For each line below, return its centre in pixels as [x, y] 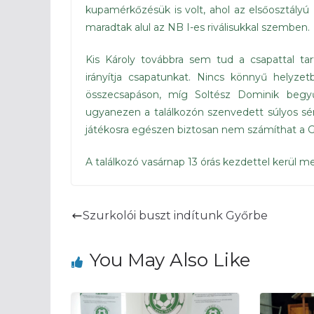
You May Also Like [170, 260]
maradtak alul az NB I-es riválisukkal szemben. [198, 28]
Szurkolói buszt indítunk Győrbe [175, 216]
